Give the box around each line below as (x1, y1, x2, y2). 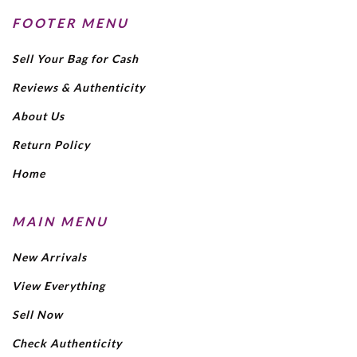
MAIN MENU (12, 213, 108, 229)
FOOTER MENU (12, 14, 129, 30)
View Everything (12, 278, 105, 292)
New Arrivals (12, 249, 87, 264)
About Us (12, 108, 65, 123)
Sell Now (12, 307, 63, 321)
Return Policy (12, 137, 90, 151)
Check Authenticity (12, 335, 122, 350)
